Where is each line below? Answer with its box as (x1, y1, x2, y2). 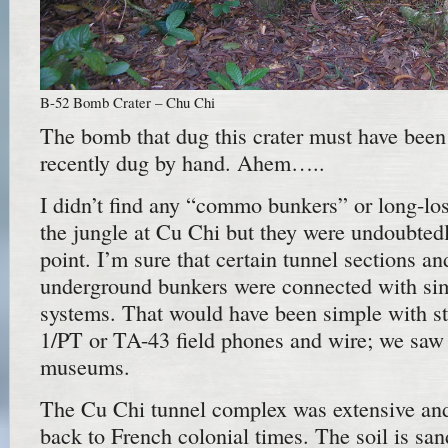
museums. (40, 351, 130, 381)
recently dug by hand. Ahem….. (40, 147, 325, 177)
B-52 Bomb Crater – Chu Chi (40, 92, 215, 113)
